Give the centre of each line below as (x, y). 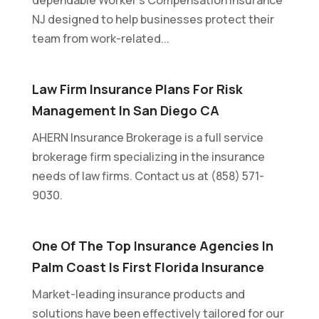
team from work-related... (100, 38)
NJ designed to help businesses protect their (153, 19)
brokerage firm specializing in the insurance (148, 156)
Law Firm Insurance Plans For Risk (137, 89)
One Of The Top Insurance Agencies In (152, 245)
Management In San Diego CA (125, 110)
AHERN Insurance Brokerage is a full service (147, 137)
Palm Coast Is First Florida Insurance (148, 267)
